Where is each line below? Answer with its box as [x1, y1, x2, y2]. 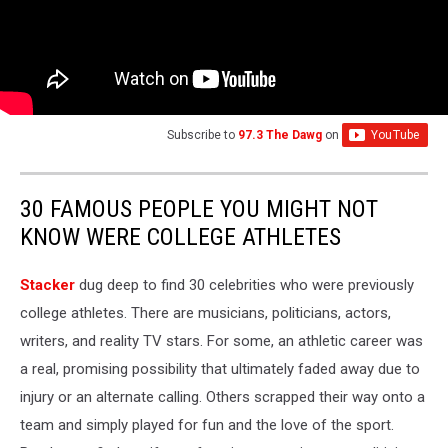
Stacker [20, 276, 75, 295]
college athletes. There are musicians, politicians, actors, [20, 304, 391, 323]
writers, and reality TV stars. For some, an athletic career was [20, 332, 423, 351]
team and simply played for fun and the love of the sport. [20, 416, 394, 435]
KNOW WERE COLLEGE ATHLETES [20, 223, 341, 252]
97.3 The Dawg [238, 128, 322, 143]
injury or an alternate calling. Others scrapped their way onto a [20, 388, 425, 407]
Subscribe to [167, 128, 238, 143]
